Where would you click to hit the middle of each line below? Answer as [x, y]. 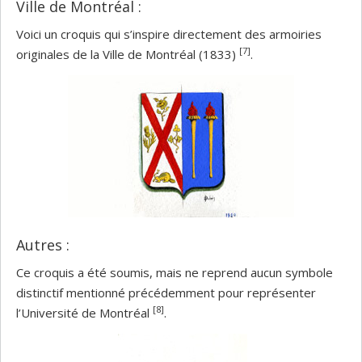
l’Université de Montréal [84, 313]
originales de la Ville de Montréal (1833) [128, 54]
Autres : [43, 244]
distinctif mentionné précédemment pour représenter [166, 293]
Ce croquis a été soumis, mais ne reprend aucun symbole [175, 272]
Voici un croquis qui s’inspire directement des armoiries [169, 34]
